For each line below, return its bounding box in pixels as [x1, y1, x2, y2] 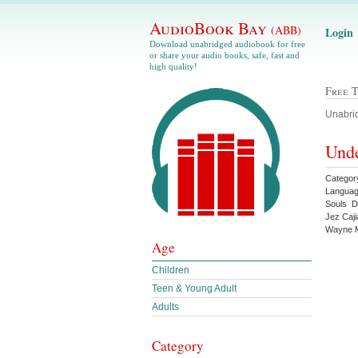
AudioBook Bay [149, 17, 271, 39]
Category [152, 336, 204, 355]
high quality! [149, 62, 197, 71]
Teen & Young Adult [152, 283, 237, 294]
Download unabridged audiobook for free [149, 39, 305, 49]
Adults [152, 301, 179, 312]
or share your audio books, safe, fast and [149, 50, 300, 60]
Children [152, 265, 189, 276]
